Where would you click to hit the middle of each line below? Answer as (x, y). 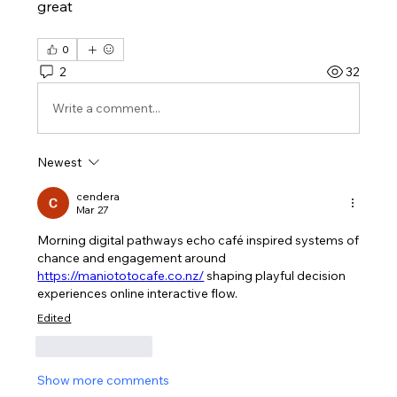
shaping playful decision (275, 276)
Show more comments (104, 380)
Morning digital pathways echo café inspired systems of (198, 240)
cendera (98, 196)
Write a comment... (107, 108)
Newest (60, 162)
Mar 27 (93, 210)
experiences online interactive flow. (138, 293)
